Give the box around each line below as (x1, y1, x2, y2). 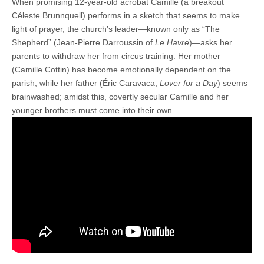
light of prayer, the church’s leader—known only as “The (12, 24, 220, 34)
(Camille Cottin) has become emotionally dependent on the (12, 64, 231, 74)
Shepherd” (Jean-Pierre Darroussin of (12, 37, 155, 47)
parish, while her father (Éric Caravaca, (12, 78, 160, 88)
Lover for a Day (160, 78, 217, 88)
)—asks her (189, 37, 232, 47)
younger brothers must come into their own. (12, 105, 174, 115)
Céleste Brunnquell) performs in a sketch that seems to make (12, 10, 240, 20)
